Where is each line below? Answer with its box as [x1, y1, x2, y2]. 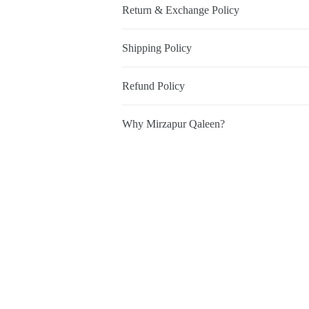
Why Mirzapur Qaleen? [121, 117, 225, 130]
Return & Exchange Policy [121, 3, 239, 16]
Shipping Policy [121, 41, 192, 54]
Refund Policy [121, 79, 185, 92]
